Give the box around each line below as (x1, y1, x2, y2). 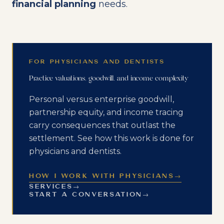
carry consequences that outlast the (29, 120, 175, 130)
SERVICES (29, 182, 73, 190)
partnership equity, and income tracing (29, 107, 183, 117)
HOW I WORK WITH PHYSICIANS (29, 172, 174, 179)
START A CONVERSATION (29, 190, 142, 198)
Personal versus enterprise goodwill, (29, 94, 174, 104)
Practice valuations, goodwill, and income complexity (29, 73, 188, 83)
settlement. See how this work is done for (29, 133, 194, 143)
